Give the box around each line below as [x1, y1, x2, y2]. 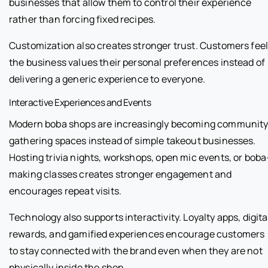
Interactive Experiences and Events [9, 96, 151, 109]
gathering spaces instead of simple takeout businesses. [9, 134, 256, 148]
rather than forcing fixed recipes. [9, 13, 156, 26]
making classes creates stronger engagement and [9, 167, 232, 181]
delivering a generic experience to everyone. [9, 72, 206, 86]
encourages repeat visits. [9, 184, 122, 198]
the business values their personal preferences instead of [9, 56, 266, 69]
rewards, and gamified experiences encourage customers [9, 227, 265, 241]
